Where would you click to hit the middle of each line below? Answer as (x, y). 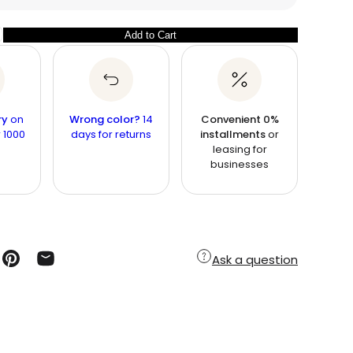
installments (233, 134)
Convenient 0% (240, 119)
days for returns (111, 134)
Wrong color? (106, 119)
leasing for (240, 149)
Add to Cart (151, 35)
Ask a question (255, 259)
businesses (240, 164)
